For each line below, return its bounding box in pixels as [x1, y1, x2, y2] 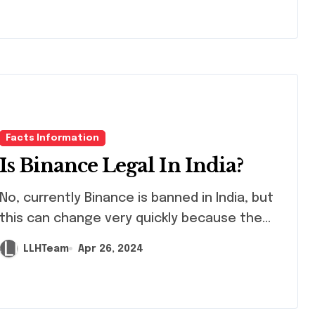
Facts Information [6, 134, 99, 143]
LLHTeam [23, 243, 69, 254]
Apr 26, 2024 [78, 243, 143, 254]
